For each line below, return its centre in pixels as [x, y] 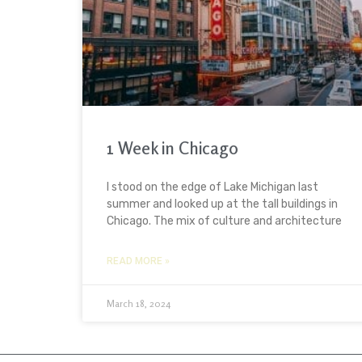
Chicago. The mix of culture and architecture [224, 221]
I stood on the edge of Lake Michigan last [213, 187]
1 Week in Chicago [173, 148]
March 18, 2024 [139, 304]
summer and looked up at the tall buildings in [222, 204]
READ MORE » [138, 261]
